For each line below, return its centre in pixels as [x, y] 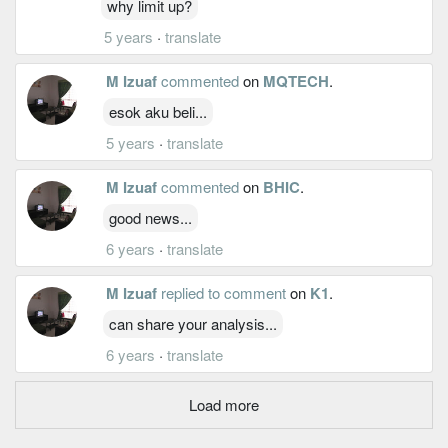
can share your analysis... [193, 323]
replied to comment [223, 292]
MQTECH [296, 80]
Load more [224, 404]
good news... [150, 217]
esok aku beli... [158, 111]
